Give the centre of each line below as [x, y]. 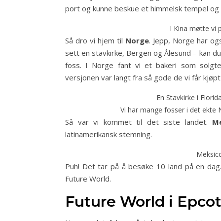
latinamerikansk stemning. [109, 134]
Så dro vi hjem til [95, 40]
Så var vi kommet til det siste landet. [139, 122]
